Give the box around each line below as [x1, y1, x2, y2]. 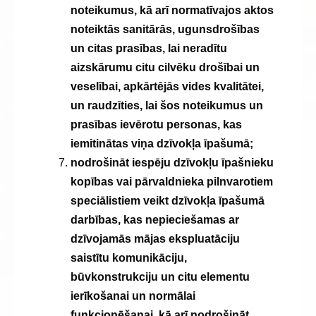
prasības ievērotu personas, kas [71, 119, 242, 130]
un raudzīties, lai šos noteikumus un [71, 99, 263, 111]
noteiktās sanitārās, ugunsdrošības [71, 23, 260, 35]
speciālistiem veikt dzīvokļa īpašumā [71, 195, 265, 207]
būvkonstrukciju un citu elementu [71, 271, 250, 283]
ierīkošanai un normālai [71, 290, 195, 302]
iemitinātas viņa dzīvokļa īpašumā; [71, 138, 253, 150]
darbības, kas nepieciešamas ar [71, 214, 239, 226]
